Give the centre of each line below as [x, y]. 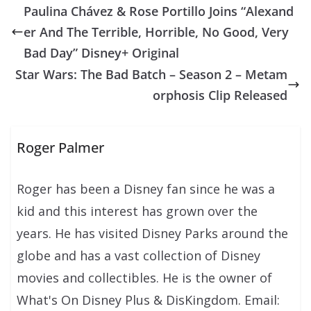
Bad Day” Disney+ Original [101, 53]
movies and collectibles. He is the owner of [145, 278]
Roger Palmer [61, 148]
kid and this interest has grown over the [137, 211]
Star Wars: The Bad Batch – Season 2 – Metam [151, 75]
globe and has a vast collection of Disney [139, 256]
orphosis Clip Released [220, 95]
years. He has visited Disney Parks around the [153, 234]
